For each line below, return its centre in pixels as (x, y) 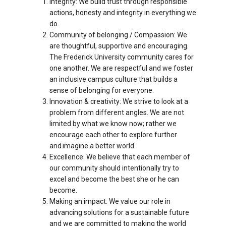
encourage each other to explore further (113, 134)
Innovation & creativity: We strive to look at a (119, 101)
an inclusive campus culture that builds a (113, 79)
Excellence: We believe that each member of (120, 157)
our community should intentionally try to (114, 168)
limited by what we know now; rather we (113, 123)
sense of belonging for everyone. (101, 90)
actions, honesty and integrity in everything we (123, 12)
